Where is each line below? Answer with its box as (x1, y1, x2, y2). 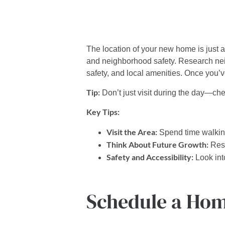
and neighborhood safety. (86, 56, 178, 65)
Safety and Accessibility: (106, 152, 193, 162)
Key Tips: (86, 107, 120, 117)
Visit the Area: (106, 127, 157, 137)
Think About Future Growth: (106, 139, 208, 149)
